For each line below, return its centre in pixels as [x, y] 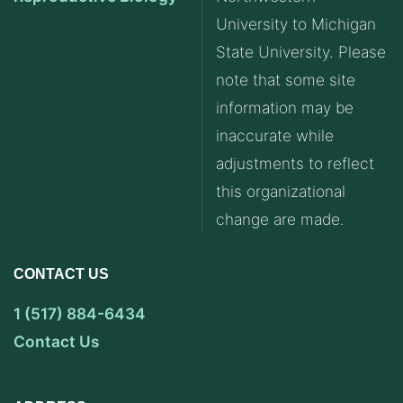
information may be [285, 108]
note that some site [286, 80]
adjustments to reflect [295, 164]
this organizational [281, 192]
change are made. [280, 219]
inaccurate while [275, 136]
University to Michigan [296, 24]
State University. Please [301, 52]
